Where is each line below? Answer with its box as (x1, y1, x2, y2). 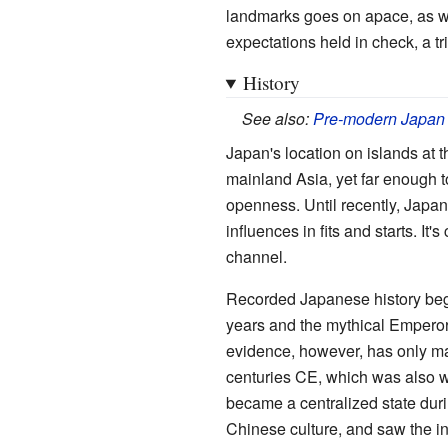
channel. (225, 244, 287, 268)
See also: (241, 106, 313, 130)
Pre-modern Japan (312, 106, 445, 130)
